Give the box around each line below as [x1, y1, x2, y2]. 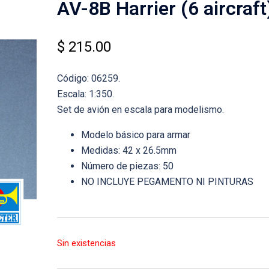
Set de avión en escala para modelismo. [56, 104, 224, 115]
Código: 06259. [56, 73, 120, 84]
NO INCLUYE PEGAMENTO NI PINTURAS [80, 176, 253, 187]
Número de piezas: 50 [80, 160, 174, 172]
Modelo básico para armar [80, 129, 190, 141]
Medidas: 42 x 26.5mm [80, 145, 177, 156]
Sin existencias [56, 238, 116, 249]
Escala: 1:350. [56, 88, 114, 100]
